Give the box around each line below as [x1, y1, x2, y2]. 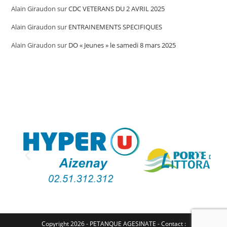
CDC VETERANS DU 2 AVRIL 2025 [68, 4, 165, 13]
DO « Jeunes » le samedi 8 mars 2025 [68, 41, 176, 50]
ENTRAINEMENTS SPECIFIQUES [68, 22, 163, 31]
